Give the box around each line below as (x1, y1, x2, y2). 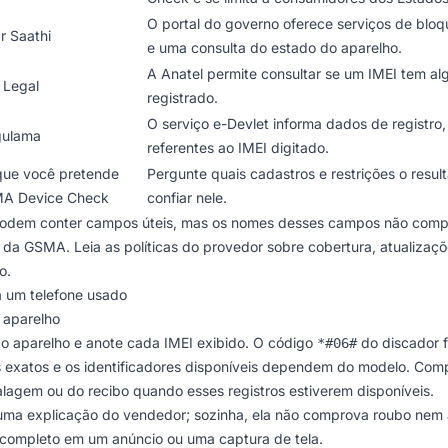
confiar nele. (147, 189, 227, 206)
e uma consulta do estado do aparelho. (147, 39, 402, 56)
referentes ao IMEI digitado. (147, 139, 329, 156)
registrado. (147, 89, 218, 106)
